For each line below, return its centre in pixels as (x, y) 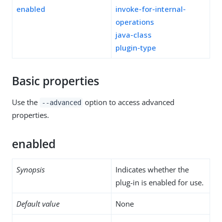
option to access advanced (129, 102)
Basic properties (55, 81)
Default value (38, 203)
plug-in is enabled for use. (160, 182)
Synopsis (30, 169)
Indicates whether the (152, 169)
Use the (26, 102)
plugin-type (136, 47)
